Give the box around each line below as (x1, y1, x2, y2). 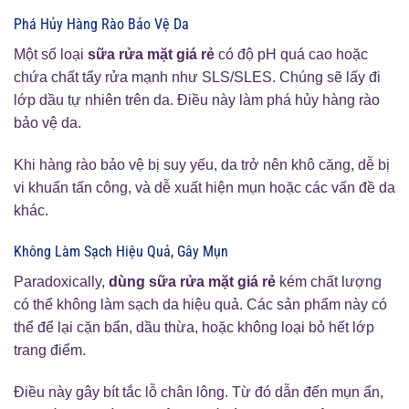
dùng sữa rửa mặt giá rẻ (109, 274, 276, 290)
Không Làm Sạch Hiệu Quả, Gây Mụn (14, 243, 228, 261)
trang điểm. (14, 342, 86, 359)
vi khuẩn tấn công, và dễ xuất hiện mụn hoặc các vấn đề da (14, 179, 395, 195)
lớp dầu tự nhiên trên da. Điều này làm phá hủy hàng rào (14, 91, 380, 108)
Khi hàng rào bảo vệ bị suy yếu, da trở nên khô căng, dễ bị (14, 156, 390, 173)
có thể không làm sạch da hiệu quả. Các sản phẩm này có (14, 297, 387, 313)
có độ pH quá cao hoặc (215, 46, 368, 62)
